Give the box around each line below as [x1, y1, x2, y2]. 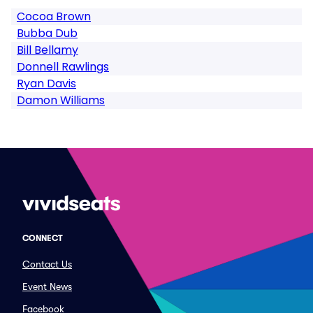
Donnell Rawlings [17, 59, 109, 75]
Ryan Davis [17, 75, 76, 92]
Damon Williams [17, 92, 105, 108]
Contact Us [22, 259, 72, 270]
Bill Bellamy [17, 42, 78, 58]
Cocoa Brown [17, 8, 91, 24]
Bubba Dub [17, 25, 78, 41]
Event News [22, 281, 72, 292]
